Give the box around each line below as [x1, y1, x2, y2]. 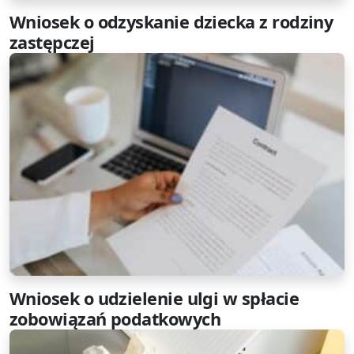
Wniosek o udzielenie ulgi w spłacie [9, 287, 299, 311]
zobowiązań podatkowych [9, 307, 221, 331]
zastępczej [9, 30, 95, 54]
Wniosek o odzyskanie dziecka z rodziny [9, 9, 333, 33]
